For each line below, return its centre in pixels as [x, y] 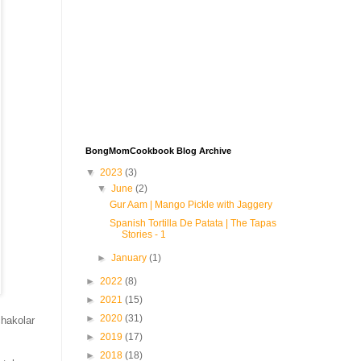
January [131, 258]
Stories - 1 [143, 234]
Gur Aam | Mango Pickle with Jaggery [191, 205]
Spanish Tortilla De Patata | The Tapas [193, 223]
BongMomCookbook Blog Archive [158, 151]
